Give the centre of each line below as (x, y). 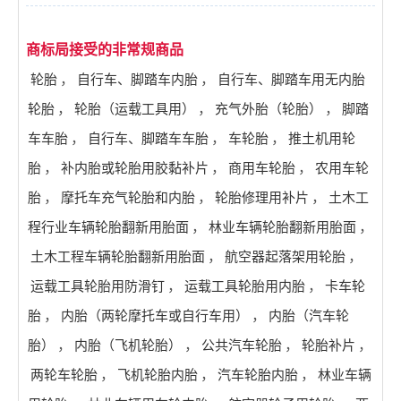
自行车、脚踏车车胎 (148, 138)
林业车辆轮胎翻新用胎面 (282, 226)
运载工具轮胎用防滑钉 (98, 286)
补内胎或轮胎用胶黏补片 (135, 167)
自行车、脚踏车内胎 (137, 79)
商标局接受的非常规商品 (105, 49)
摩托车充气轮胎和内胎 (128, 197)
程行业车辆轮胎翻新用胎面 (108, 226)
